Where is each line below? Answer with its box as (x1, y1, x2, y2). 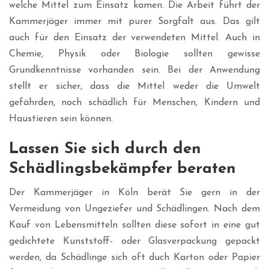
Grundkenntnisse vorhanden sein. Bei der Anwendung (9, 65, 260, 76)
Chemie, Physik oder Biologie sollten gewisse (9, 49, 260, 59)
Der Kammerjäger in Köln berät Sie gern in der (9, 188, 260, 198)
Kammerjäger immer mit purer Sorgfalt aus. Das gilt (9, 17, 260, 27)
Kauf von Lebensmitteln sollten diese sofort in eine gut (9, 220, 260, 231)
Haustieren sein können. (9, 114, 113, 124)
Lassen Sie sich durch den (9, 141, 201, 158)
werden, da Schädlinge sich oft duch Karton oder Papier (9, 253, 260, 263)
